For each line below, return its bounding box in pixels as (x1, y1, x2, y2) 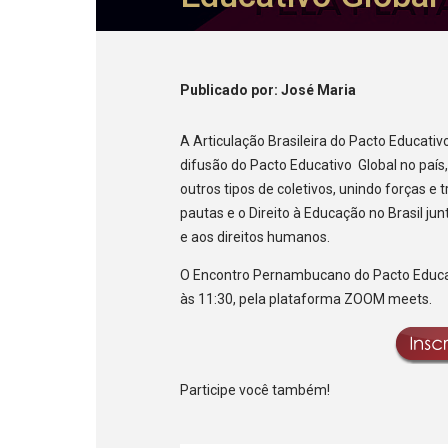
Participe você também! (180, 382, 331, 399)
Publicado (180, 82, 252, 99)
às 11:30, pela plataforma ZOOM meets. (180, 291, 433, 308)
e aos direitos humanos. (180, 229, 331, 246)
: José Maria (274, 82, 357, 99)
